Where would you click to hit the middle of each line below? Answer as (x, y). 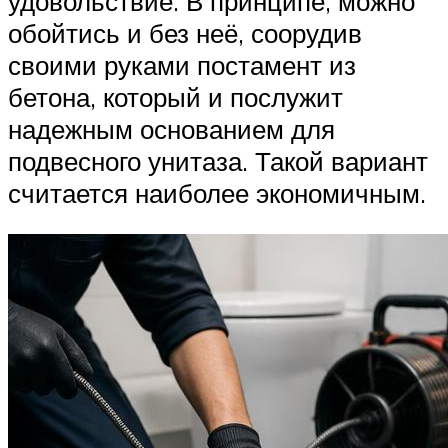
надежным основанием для (171, 128)
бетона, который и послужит (175, 96)
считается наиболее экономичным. (217, 192)
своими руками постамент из (182, 64)
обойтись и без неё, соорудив (185, 32)
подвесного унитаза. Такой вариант (218, 160)
